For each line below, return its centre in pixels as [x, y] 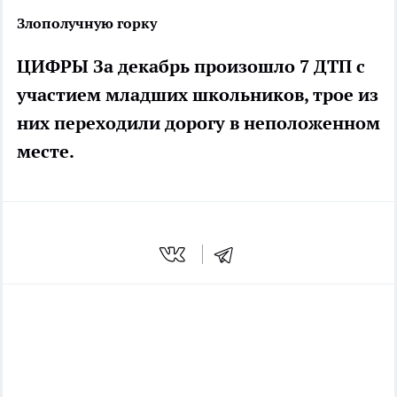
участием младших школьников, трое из [198, 95]
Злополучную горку [87, 23]
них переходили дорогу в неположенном [198, 124]
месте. [46, 152]
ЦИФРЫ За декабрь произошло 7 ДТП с [191, 67]
